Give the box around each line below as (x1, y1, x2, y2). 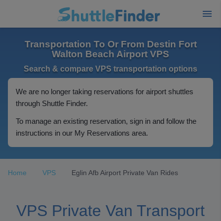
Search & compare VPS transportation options (24, 65, 197, 73)
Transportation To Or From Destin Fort (24, 39, 197, 49)
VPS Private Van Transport (16, 202, 205, 220)
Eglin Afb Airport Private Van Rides (72, 169, 178, 177)
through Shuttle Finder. (16, 99, 88, 108)
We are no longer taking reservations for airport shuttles (16, 87, 193, 96)
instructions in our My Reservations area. (16, 129, 148, 137)
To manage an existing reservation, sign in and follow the (16, 117, 196, 125)
